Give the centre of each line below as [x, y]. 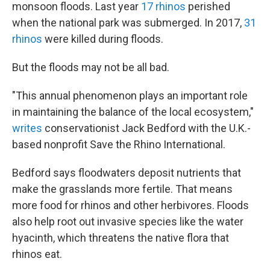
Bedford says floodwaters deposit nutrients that [127, 173]
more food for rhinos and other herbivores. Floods [130, 206]
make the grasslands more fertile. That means [122, 189]
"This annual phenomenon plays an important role [130, 96]
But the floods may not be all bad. [91, 67]
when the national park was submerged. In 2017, [128, 23]
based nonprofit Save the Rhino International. [119, 145]
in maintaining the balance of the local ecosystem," [133, 112]
